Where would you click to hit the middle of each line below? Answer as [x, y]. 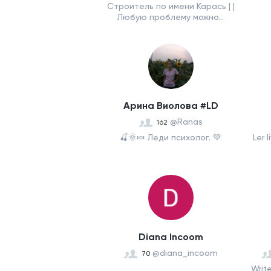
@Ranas [186, 122]
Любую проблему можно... [171, 17]
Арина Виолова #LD [171, 106]
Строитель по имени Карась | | [171, 6]
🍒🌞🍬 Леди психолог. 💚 [171, 137]
